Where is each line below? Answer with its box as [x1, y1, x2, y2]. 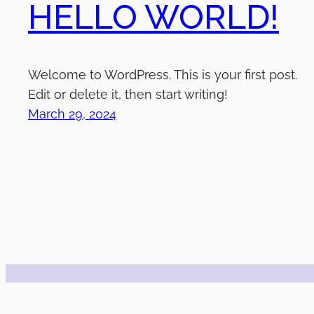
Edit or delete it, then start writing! [28, 87, 228, 102]
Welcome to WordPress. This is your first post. [28, 67, 297, 83]
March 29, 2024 [28, 107, 116, 122]
